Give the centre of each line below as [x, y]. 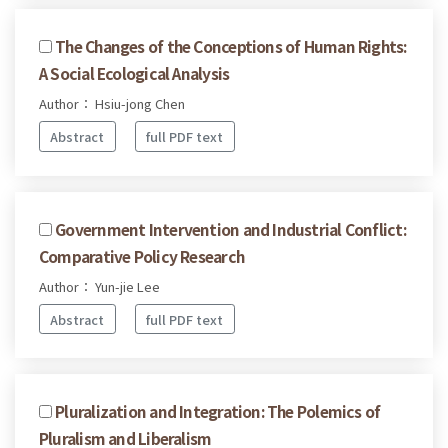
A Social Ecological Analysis [134, 73]
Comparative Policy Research [141, 255]
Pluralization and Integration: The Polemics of [218, 411]
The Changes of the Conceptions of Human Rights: [231, 46]
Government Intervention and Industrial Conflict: [230, 228]
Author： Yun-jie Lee [99, 286]
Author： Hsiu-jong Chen [112, 104]
